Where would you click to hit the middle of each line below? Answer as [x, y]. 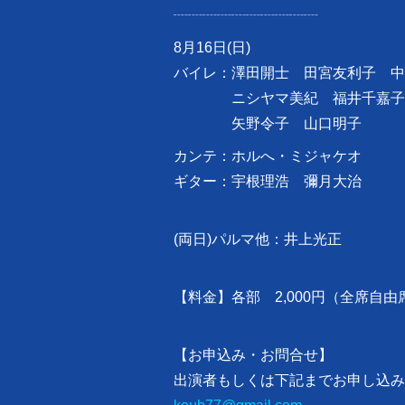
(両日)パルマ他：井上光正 [258, 240]
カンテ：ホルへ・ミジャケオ [268, 156]
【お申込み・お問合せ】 [253, 355]
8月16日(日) [212, 48]
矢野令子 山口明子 [268, 124]
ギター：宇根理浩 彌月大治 [268, 182]
